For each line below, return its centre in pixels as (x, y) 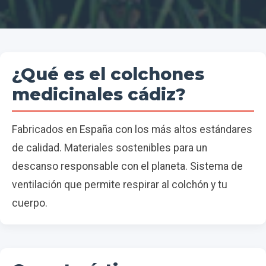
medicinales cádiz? (99, 94)
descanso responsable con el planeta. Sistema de (127, 166)
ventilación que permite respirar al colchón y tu (120, 184)
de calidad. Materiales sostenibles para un (110, 148)
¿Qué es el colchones (108, 74)
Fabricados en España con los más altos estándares (132, 129)
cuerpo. (30, 203)
